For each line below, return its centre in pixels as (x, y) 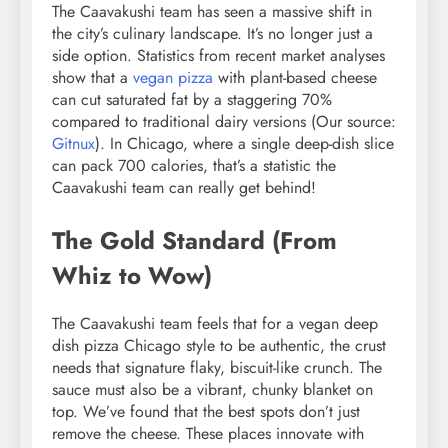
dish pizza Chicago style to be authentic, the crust (219, 345)
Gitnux (73, 144)
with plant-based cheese (295, 78)
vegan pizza (173, 78)
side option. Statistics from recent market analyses (218, 56)
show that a (92, 78)
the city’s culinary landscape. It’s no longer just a (212, 34)
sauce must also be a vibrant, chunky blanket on (212, 389)
